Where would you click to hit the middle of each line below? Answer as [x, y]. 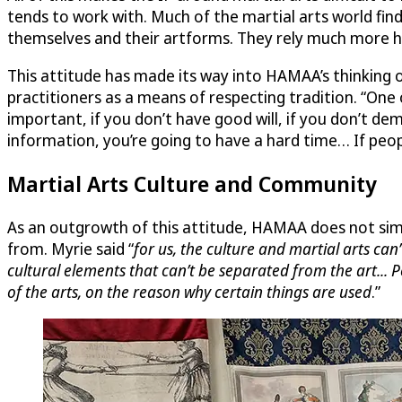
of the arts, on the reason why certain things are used [189, 291]
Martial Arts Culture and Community [192, 183]
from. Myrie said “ [70, 248]
